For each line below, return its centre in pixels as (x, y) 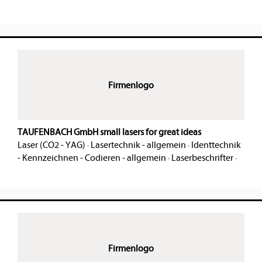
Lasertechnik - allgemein (138, 145)
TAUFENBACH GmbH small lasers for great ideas (109, 132)
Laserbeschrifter (202, 158)
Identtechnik (216, 145)
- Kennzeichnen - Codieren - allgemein (92, 158)
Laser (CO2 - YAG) (51, 145)
